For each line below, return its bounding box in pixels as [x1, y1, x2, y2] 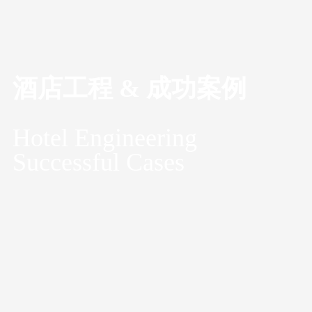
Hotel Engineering [13, 123, 197, 152]
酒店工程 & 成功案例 [13, 74, 247, 102]
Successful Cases [13, 148, 185, 176]
